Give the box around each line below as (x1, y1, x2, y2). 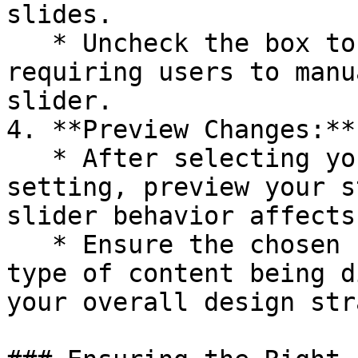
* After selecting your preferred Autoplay (6, 144, 52, 173)
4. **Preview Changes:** (6, 115, 356, 144)
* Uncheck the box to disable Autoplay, (6, 29, 52, 58)
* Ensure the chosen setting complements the (6, 230, 52, 259)
